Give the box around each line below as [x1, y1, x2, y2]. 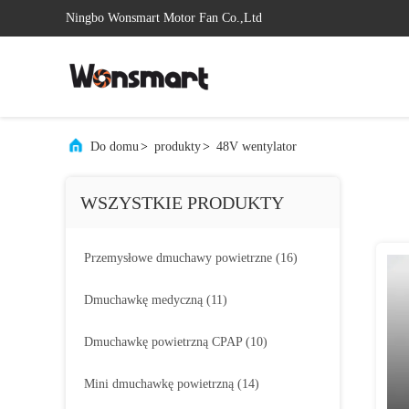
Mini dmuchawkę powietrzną [84, 377, 234, 391]
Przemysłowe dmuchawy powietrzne [84, 251, 272, 265]
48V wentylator [216, 140, 297, 153]
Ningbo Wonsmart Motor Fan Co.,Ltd [66, 11, 262, 25]
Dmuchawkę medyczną [84, 293, 203, 307]
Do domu [90, 140, 139, 153]
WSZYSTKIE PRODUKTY [80, 193, 284, 213]
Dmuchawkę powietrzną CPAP [84, 335, 242, 349]
